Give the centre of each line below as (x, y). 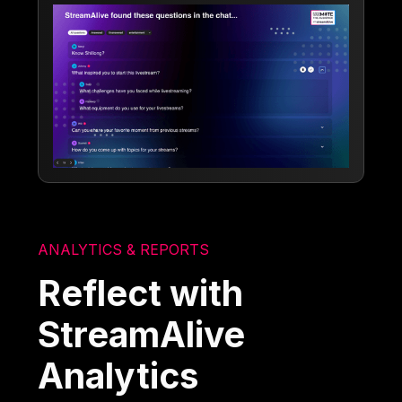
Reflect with (141, 293)
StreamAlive (142, 334)
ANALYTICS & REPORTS (124, 249)
